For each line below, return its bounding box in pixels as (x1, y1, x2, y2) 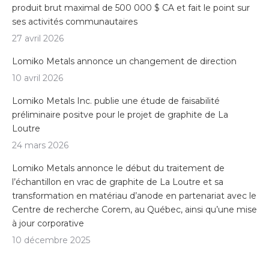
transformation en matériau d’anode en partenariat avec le (12, 190, 256, 202)
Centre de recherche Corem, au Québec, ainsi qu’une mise (12, 204, 257, 216)
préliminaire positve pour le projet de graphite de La (12, 109, 228, 121)
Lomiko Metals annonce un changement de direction (12, 56, 237, 67)
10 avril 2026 (12, 73, 63, 84)
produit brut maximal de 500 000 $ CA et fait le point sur (12, 2, 250, 14)
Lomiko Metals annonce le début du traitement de (12, 163, 225, 174)
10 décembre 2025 (12, 235, 90, 246)
